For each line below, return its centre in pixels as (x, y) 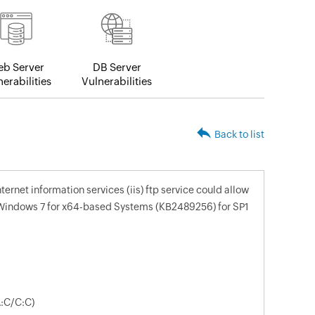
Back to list (239, 135)
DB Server (117, 67)
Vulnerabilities (117, 82)
